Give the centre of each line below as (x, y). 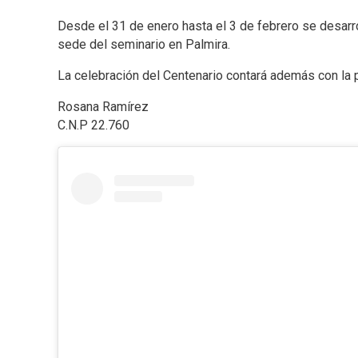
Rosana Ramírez (103, 107)
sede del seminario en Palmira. (144, 45)
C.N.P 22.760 (93, 125)
